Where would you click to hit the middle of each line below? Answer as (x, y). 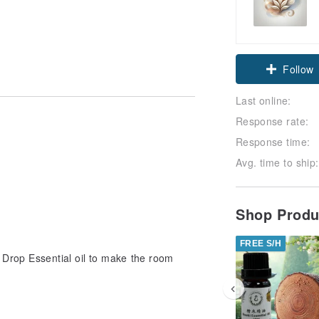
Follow (298, 69)
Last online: (263, 100)
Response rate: (272, 121)
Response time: (273, 141)
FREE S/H (261, 243)
